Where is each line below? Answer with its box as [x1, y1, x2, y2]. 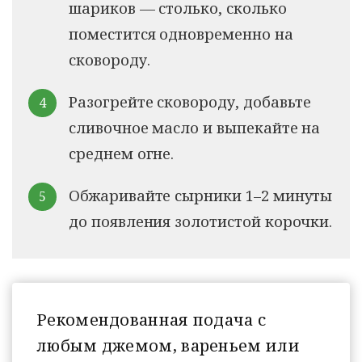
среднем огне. [69, 142, 175, 163]
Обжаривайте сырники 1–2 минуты [69, 184, 333, 205]
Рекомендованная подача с [36, 308, 267, 330]
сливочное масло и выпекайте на [69, 116, 321, 137]
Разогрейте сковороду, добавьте [69, 90, 312, 112]
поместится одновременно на [69, 23, 293, 44]
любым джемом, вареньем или [36, 334, 300, 356]
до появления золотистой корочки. [69, 210, 333, 231]
